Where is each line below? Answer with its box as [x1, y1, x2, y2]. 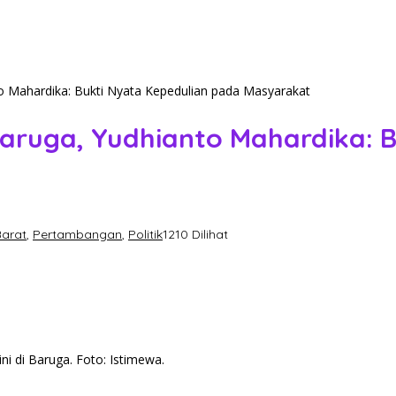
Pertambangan [33, 226, 122, 243]
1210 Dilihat [163, 226, 228, 243]
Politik [128, 226, 163, 243]
